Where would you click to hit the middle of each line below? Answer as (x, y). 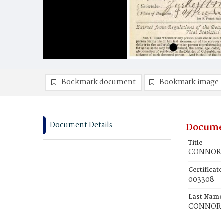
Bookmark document (98, 82)
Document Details (81, 125)
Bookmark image (189, 82)
